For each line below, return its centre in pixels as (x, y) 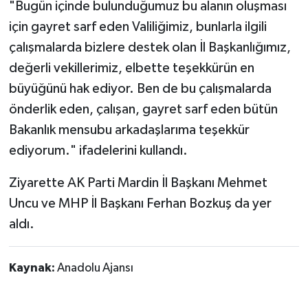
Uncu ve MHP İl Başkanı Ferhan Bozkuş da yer (140, 203)
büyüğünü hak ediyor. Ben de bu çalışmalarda (140, 88)
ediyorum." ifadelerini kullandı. (98, 150)
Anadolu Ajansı (95, 268)
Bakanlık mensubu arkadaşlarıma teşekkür (129, 130)
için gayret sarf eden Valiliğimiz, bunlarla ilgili (137, 26)
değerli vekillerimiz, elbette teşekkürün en (131, 68)
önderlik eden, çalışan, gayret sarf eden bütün (143, 109)
